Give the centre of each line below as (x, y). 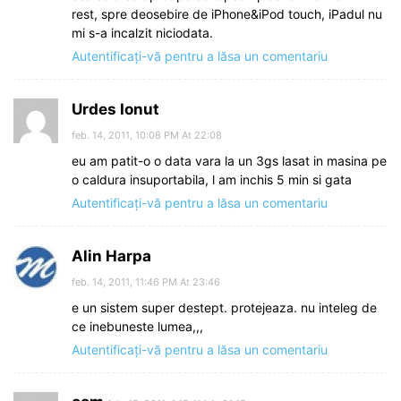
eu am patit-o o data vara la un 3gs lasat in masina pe (229, 161)
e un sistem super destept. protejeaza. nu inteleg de (224, 307)
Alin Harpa (111, 256)
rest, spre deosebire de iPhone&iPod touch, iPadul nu (227, 14)
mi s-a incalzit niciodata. (142, 33)
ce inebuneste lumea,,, (137, 326)
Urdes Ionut (115, 109)
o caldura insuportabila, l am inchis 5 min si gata (212, 179)
